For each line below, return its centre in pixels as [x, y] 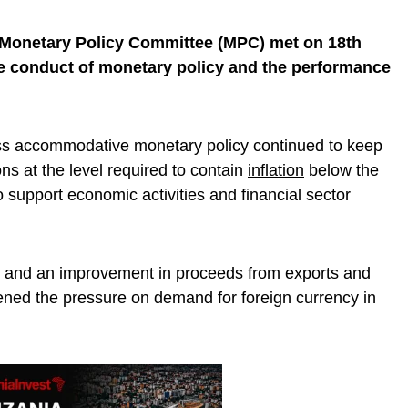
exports [312, 273]
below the [342, 170]
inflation [276, 170]
